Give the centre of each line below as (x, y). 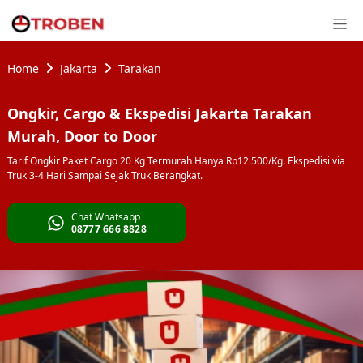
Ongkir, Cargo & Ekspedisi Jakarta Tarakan (160, 113)
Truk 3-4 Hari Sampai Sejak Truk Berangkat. (105, 175)
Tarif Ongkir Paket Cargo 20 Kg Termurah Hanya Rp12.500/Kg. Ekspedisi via (176, 161)
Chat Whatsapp (105, 217)
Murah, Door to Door (82, 136)
